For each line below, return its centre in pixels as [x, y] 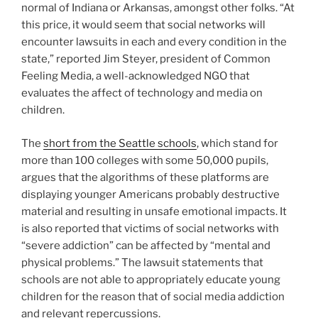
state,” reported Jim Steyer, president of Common [146, 59]
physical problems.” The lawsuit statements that [142, 262]
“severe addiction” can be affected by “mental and [146, 245]
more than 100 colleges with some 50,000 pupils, [145, 160]
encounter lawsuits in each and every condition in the [154, 42]
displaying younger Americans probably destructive [150, 194]
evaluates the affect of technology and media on [142, 93]
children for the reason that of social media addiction [153, 296]
